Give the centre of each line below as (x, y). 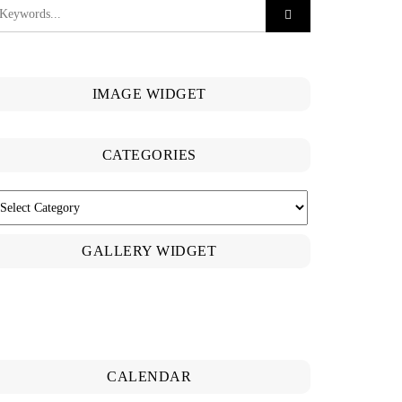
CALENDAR (149, 377)
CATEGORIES (149, 155)
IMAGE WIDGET (149, 94)
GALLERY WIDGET (149, 251)
